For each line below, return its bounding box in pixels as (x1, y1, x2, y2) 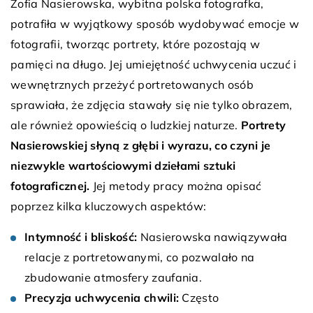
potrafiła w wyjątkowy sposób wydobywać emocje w (10, 16, 300, 31)
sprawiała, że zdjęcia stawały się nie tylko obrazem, (10, 97, 293, 112)
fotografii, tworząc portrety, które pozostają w (10, 36, 261, 51)
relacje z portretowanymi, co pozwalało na (24, 249, 255, 264)
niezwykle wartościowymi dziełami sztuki (10, 158, 236, 173)
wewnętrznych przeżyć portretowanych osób (10, 77, 254, 92)
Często (179, 290, 219, 305)
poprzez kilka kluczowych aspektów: (10, 198, 207, 213)
